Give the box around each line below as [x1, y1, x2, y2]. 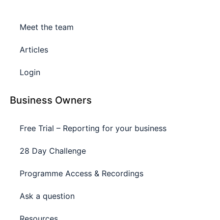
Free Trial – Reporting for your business [20, 123, 166, 133]
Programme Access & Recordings [20, 168, 143, 178]
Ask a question [20, 191, 75, 201]
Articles [20, 44, 48, 55]
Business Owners [10, 94, 92, 106]
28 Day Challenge [20, 145, 86, 156]
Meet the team [20, 22, 74, 32]
